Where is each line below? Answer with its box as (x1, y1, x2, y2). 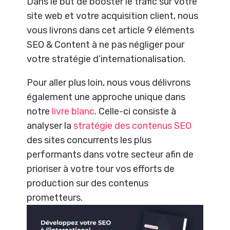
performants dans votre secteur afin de (27, 149, 194, 161)
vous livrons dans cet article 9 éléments (27, 25, 195, 36)
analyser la (27, 120, 74, 132)
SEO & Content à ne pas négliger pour (27, 39, 185, 51)
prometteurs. (27, 192, 83, 204)
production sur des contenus (27, 178, 149, 189)
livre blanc (52, 106, 95, 118)
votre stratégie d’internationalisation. (27, 53, 186, 65)
